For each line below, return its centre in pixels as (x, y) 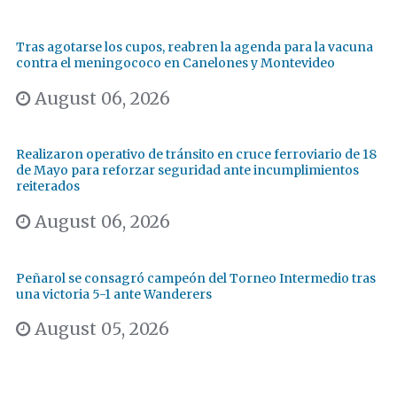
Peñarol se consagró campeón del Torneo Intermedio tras (196, 278)
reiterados (48, 187)
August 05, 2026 (100, 329)
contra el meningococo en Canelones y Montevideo (175, 63)
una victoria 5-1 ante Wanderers (114, 294)
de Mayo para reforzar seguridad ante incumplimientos (187, 171)
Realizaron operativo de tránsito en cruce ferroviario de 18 (196, 155)
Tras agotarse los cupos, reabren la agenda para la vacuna (195, 47)
